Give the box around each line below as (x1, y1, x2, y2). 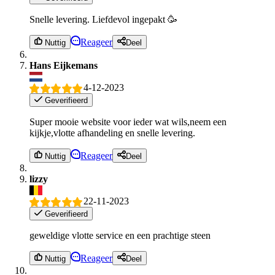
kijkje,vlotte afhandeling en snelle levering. (29, 128, 195, 139)
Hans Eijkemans (29, 60, 98, 71)
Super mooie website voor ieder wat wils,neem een (29, 117, 227, 128)
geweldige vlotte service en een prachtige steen (29, 230, 211, 241)
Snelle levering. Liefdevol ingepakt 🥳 (29, 14, 177, 25)
